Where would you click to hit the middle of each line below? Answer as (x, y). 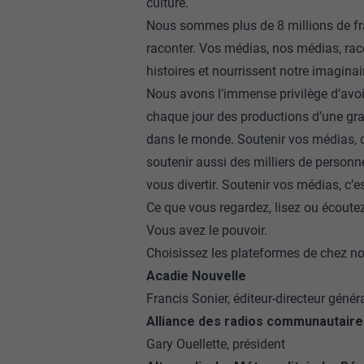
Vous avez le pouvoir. (206, 230)
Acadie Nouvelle (196, 276)
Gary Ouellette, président (215, 344)
